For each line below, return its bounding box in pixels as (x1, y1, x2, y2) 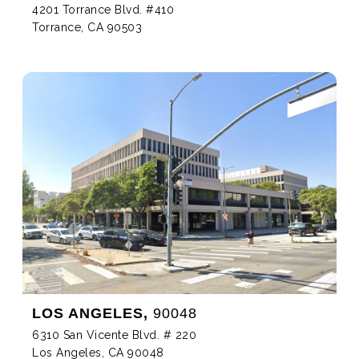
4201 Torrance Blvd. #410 (32, 3, 174, 17)
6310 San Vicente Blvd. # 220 (32, 328, 196, 341)
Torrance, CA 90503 (32, 21, 142, 34)
